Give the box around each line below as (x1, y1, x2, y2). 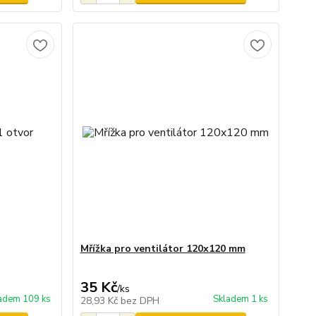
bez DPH (120, 294, 159, 308)
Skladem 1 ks (212, 293, 268, 305)
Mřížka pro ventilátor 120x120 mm (80, 242, 245, 255)
